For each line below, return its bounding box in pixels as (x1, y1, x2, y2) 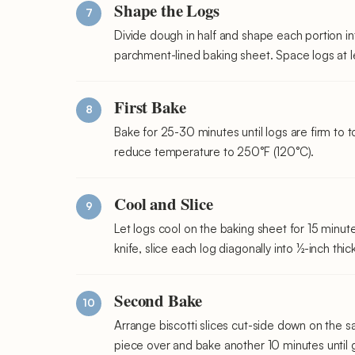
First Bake (114, 94, 186, 119)
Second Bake (114, 288, 203, 312)
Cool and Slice (114, 191, 213, 216)
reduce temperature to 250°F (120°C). (114, 143, 315, 159)
